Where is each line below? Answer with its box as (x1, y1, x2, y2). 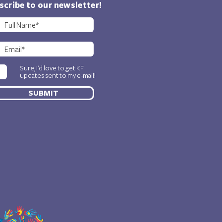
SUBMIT (28, 89, 58, 98)
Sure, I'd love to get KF (20, 64, 84, 72)
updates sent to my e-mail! (20, 72, 96, 80)
